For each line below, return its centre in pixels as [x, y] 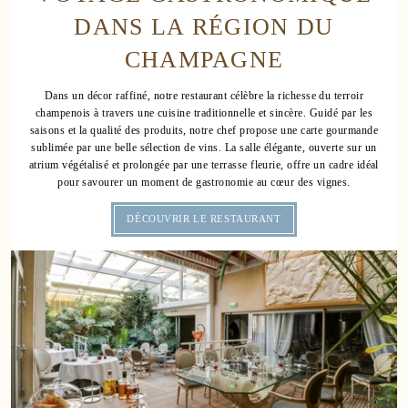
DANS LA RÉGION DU [204, 26]
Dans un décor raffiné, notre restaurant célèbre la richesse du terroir [204, 96]
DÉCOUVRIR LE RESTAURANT [204, 219]
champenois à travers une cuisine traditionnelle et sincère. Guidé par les [204, 113]
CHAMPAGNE [204, 59]
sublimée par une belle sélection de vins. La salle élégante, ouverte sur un [204, 148]
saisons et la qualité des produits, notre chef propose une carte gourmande [204, 131]
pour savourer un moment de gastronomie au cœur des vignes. [204, 183]
